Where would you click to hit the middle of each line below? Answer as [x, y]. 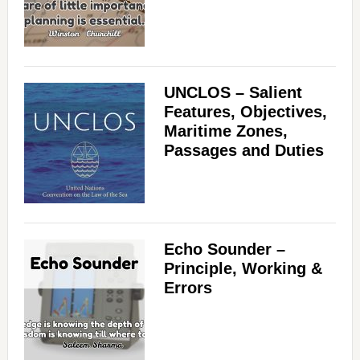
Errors [188, 288]
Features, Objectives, [245, 112]
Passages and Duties [243, 150]
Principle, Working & [243, 268]
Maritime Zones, [225, 131]
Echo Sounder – [224, 249]
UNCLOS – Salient [233, 92]
